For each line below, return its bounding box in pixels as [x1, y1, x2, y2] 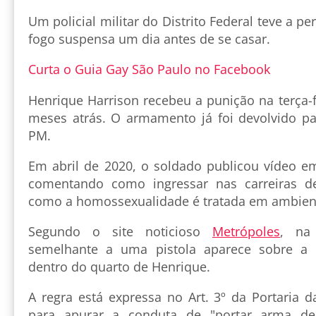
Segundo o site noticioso [28, 222, 212, 240]
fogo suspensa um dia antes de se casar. [28, 30, 270, 47]
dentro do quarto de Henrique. [28, 257, 210, 275]
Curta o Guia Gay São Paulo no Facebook [28, 60, 270, 78]
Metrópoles [212, 222, 280, 240]
